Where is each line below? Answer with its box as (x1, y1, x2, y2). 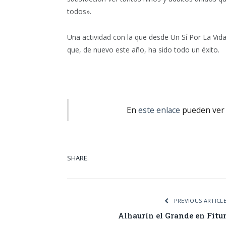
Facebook (179, 154, 214, 164)
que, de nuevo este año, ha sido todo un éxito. (67, 44, 219, 54)
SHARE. (67, 153, 89, 163)
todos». (67, 6, 91, 16)
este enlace (138, 104, 180, 116)
